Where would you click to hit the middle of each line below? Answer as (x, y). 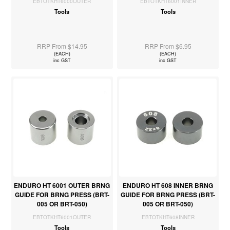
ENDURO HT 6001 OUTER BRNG (62, 185)
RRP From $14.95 (62, 46)
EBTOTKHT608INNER (168, 217)
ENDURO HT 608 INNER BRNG (168, 185)
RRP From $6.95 (168, 46)
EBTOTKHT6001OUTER (62, 217)
